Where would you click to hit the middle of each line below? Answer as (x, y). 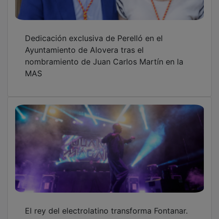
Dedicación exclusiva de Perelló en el (94, 38)
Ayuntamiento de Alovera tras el (84, 50)
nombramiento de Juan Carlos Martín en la (104, 61)
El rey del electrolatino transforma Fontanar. (106, 210)
